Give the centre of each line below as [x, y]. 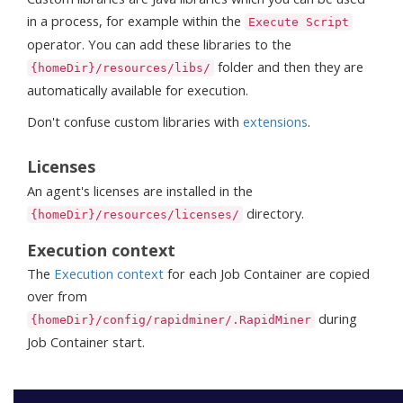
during [336, 319]
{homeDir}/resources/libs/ [121, 68]
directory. [273, 213]
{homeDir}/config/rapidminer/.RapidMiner [171, 320]
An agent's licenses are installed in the [140, 190]
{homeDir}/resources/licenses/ [135, 214]
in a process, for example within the [136, 21]
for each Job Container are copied [267, 274]
